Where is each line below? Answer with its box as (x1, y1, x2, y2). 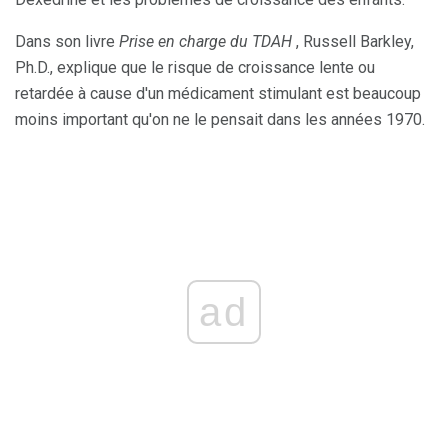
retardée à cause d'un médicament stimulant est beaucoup (15, 84, 421, 104)
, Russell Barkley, (292, 32, 414, 52)
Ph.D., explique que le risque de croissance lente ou (15, 58, 375, 78)
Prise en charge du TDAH (119, 32, 292, 52)
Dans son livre (15, 32, 119, 52)
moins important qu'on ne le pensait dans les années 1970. (15, 110, 425, 130)
